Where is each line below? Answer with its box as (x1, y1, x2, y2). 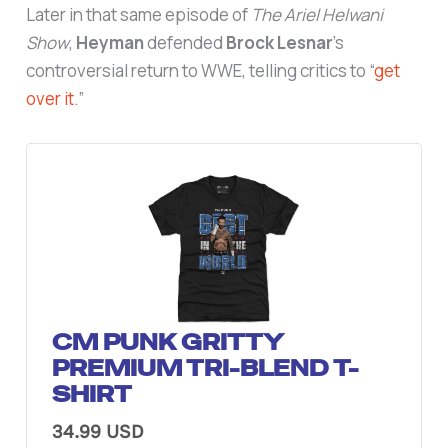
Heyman (76, 30, 145, 54)
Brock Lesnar (226, 30, 334, 54)
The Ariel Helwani (251, 2, 384, 26)
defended (144, 30, 227, 54)
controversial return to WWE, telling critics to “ (26, 58, 375, 82)
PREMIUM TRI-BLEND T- (52, 353, 360, 382)
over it (26, 86, 75, 110)
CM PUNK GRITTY (52, 327, 284, 356)
